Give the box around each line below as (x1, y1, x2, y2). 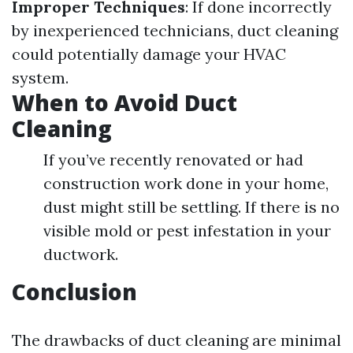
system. (12, 68, 69, 87)
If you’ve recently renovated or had (43, 150, 303, 169)
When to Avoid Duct (12, 87, 237, 117)
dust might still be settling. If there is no (43, 197, 340, 217)
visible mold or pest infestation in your (43, 221, 331, 240)
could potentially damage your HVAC (12, 44, 286, 64)
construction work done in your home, (43, 173, 329, 193)
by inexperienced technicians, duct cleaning (12, 20, 338, 40)
